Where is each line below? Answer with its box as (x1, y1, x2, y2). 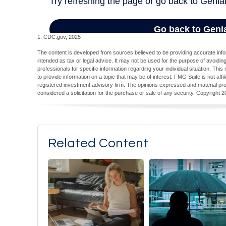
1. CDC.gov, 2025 (37, 34, 81, 40)
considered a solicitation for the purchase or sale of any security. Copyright (37, 90, 221, 96)
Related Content (48, 137, 148, 150)
